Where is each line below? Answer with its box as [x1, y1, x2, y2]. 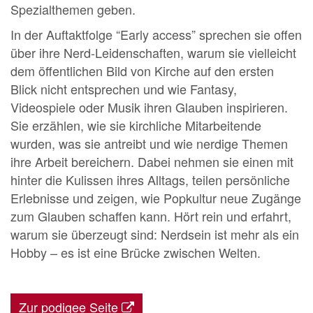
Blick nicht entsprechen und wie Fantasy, [10, 79, 237, 98]
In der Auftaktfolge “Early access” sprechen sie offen [10, 24, 302, 43]
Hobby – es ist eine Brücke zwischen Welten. [10, 242, 261, 261]
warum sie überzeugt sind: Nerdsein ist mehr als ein [10, 224, 299, 243]
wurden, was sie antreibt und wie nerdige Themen [10, 133, 288, 152]
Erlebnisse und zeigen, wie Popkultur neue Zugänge [10, 188, 301, 207]
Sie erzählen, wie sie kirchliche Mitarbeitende [10, 115, 261, 134]
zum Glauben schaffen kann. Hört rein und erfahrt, [10, 206, 291, 225]
